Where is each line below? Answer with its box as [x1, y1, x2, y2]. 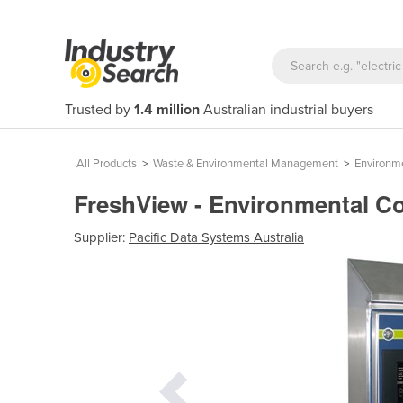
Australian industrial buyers [200, 101, 373, 119]
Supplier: [74, 228, 129, 246]
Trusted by [65, 101, 134, 119]
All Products [76, 157, 137, 171]
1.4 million [134, 101, 200, 119]
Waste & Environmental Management [153, 157, 338, 171]
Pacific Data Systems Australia [129, 228, 304, 246]
